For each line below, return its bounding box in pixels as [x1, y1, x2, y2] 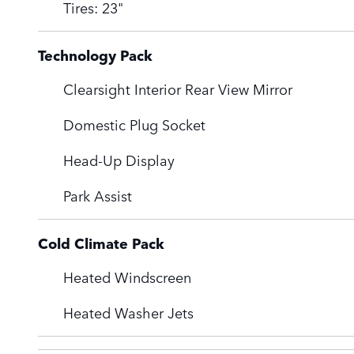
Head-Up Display [63, 149, 175, 170]
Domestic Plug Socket [63, 113, 205, 134]
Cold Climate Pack [38, 232, 164, 254]
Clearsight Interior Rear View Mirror [63, 77, 292, 99]
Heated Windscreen [63, 265, 191, 287]
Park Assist [63, 184, 132, 205]
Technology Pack [38, 43, 153, 66]
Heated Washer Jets [63, 301, 194, 322]
